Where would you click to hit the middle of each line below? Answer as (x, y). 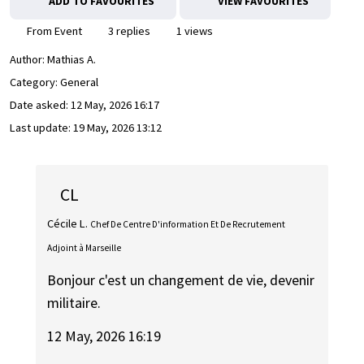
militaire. (74, 303)
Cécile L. (68, 223)
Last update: (41, 128)
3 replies (128, 31)
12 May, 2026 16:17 (115, 105)
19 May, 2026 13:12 (117, 128)
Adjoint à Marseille (84, 247)
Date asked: (40, 105)
